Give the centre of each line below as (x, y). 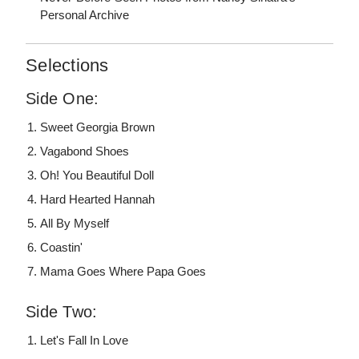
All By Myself (75, 224)
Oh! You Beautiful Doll (97, 175)
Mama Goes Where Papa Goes (123, 272)
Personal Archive (85, 15)
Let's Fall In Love (85, 341)
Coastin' (62, 248)
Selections (67, 66)
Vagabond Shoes (85, 151)
